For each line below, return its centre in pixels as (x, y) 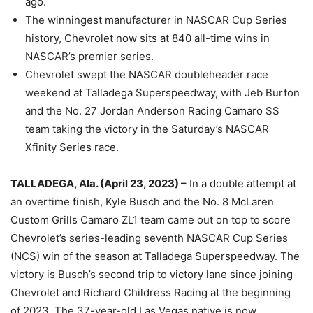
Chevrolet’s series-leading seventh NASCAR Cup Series (149, 238)
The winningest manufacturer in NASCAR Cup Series (156, 20)
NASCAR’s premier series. (89, 57)
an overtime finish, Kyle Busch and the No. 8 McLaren (142, 202)
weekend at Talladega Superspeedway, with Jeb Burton (162, 93)
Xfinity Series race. (72, 147)
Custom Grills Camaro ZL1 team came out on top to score (151, 220)
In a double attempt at (241, 184)
